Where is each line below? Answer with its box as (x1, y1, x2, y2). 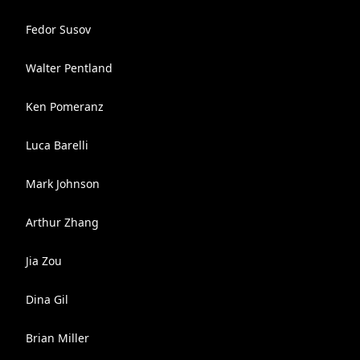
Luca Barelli (26, 137, 88, 153)
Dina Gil (26, 292, 68, 307)
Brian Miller (26, 330, 89, 346)
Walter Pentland (26, 60, 112, 76)
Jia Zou (26, 253, 62, 268)
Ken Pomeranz (26, 99, 104, 114)
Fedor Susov (26, 22, 91, 37)
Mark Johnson (26, 176, 100, 191)
